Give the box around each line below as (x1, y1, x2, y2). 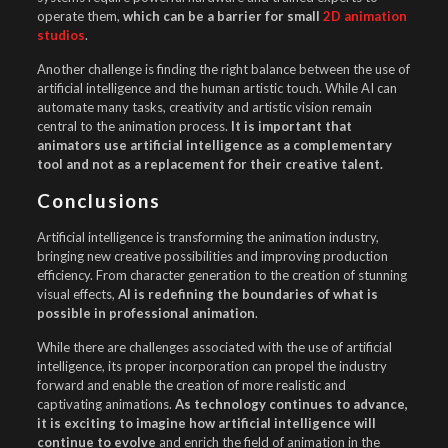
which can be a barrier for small (122, 8, 320, 24)
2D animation (319, 8, 407, 24)
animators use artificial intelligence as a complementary (36, 137, 392, 153)
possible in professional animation (36, 305, 255, 321)
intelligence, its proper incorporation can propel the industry (36, 358, 387, 374)
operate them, (36, 8, 123, 24)
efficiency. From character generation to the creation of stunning (36, 267, 407, 283)
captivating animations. (36, 396, 175, 412)
